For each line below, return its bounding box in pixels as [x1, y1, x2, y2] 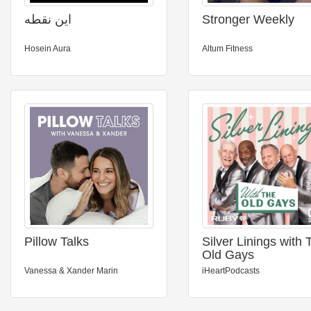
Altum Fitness [202, 44, 253, 53]
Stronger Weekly [202, 12, 294, 26]
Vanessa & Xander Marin [24, 266, 118, 276]
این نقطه [24, 12, 72, 26]
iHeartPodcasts [202, 266, 260, 276]
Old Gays [202, 248, 254, 262]
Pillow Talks [24, 235, 89, 249]
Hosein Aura [24, 44, 71, 53]
